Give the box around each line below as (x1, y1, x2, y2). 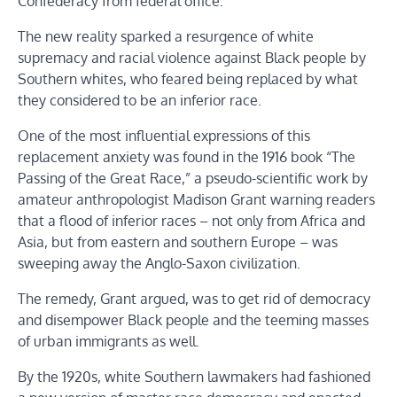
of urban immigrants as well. (18, 331, 199, 350)
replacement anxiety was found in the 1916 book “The (18, 147, 355, 166)
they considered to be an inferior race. (18, 90, 261, 109)
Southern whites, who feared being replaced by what (18, 69, 358, 88)
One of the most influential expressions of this (18, 126, 310, 144)
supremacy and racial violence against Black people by (18, 48, 366, 66)
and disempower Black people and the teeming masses (18, 310, 369, 329)
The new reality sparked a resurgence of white (18, 27, 314, 45)
